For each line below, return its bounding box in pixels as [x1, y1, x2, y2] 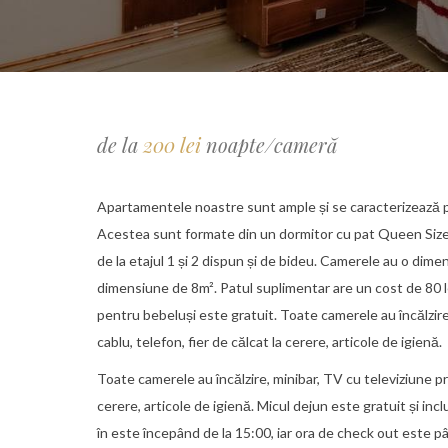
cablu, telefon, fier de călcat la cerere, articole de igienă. [97, 333, 442, 350]
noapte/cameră [206, 131, 337, 158]
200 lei [143, 131, 206, 158]
